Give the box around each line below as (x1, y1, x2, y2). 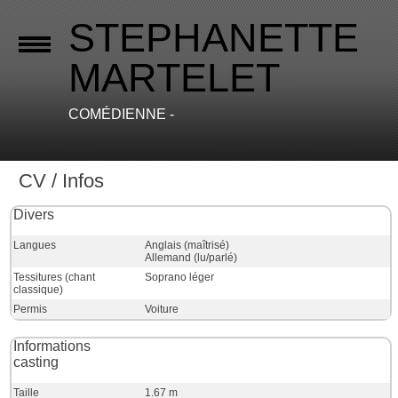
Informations (13, 338, 92, 354)
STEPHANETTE (68, 15, 360, 60)
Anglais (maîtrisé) (144, 239, 229, 251)
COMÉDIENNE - (68, 107, 175, 122)
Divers (13, 207, 55, 222)
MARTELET (68, 55, 281, 100)
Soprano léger (144, 271, 214, 283)
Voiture (144, 303, 179, 315)
